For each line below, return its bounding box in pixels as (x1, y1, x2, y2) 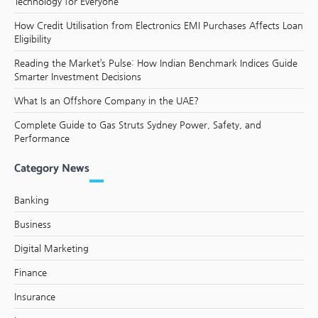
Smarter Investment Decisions (14, 70, 141, 82)
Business (14, 218, 51, 229)
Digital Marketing (14, 242, 89, 253)
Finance (14, 266, 47, 278)
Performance (14, 132, 70, 143)
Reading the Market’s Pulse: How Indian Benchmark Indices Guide (14, 57, 297, 68)
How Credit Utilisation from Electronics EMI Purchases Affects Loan (14, 19, 303, 31)
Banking (14, 194, 49, 205)
